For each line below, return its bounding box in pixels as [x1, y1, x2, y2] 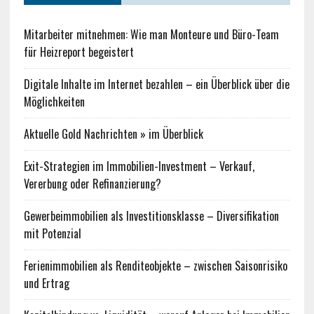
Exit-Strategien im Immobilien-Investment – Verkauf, [23, 158, 254, 175]
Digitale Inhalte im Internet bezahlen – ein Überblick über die [23, 76, 289, 93]
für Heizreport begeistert [23, 43, 134, 61]
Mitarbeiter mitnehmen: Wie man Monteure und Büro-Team [23, 26, 279, 43]
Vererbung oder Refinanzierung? [23, 175, 161, 193]
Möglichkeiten [23, 93, 85, 111]
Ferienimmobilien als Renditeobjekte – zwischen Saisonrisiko [23, 257, 287, 275]
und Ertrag [23, 275, 69, 292]
